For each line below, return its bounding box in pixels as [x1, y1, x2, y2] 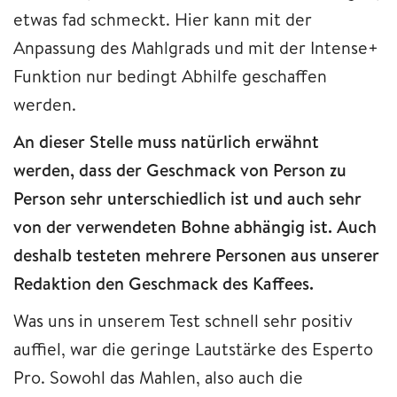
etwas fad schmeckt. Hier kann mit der [13, 7, 312, 32]
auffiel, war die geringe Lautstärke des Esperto [13, 337, 373, 362]
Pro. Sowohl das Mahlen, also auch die [13, 365, 303, 390]
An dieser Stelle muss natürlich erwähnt [13, 129, 319, 154]
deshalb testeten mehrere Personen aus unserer [13, 243, 379, 268]
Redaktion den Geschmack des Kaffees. [13, 271, 318, 296]
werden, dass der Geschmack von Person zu [13, 158, 346, 183]
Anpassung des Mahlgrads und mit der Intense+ [13, 35, 378, 60]
